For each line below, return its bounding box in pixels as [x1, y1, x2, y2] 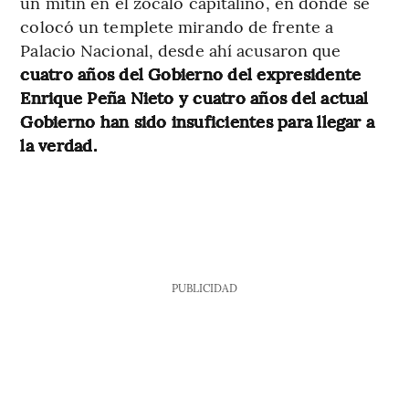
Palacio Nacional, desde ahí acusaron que [20, 38, 341, 62]
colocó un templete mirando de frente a [20, 15, 334, 38]
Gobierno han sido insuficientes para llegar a [20, 110, 375, 133]
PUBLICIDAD [171, 280, 237, 296]
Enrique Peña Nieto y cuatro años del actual [20, 86, 369, 110]
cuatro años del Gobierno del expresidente [20, 62, 362, 86]
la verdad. [20, 133, 97, 157]
